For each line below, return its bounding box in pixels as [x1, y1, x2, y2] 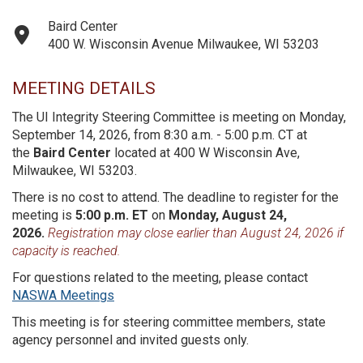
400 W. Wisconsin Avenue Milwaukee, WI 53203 [48, 36, 319, 52]
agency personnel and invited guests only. [12, 331, 252, 348]
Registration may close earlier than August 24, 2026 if [48, 224, 344, 241]
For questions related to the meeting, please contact [12, 269, 308, 285]
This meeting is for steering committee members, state [12, 314, 326, 330]
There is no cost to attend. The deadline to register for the [12, 189, 339, 205]
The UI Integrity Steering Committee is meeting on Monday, [12, 109, 346, 125]
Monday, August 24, [169, 207, 287, 223]
